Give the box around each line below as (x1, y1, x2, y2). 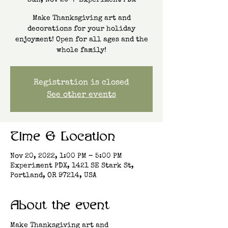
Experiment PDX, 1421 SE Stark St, (10, 162, 134, 169)
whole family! (56, 47, 106, 54)
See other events (47, 91, 116, 99)
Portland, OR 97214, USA (10, 172, 97, 179)
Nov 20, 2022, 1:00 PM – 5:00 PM (10, 153, 122, 160)
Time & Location (10, 131, 115, 142)
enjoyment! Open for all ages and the (15, 36, 148, 43)
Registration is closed (34, 79, 129, 87)
